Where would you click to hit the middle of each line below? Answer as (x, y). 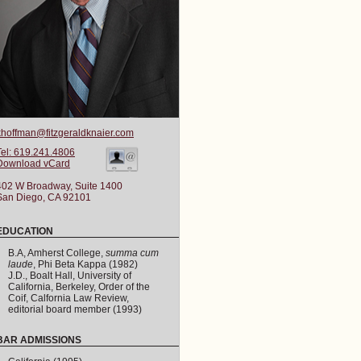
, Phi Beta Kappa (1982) (85, 264)
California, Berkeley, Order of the (79, 287)
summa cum (132, 253)
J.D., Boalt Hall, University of (70, 276)
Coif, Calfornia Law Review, (68, 298)
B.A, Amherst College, (57, 253)
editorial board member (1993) (75, 309)
